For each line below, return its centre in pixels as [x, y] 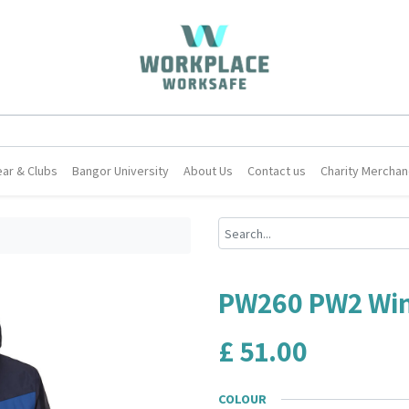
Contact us [277, 171]
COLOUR [242, 399]
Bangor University [121, 171]
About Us [209, 171]
